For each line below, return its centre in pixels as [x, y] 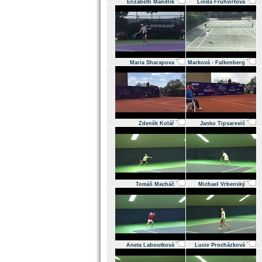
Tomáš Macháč [155, 184]
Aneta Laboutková [150, 245]
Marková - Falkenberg [216, 63]
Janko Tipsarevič [223, 123]
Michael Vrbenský [222, 184]
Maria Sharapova [152, 63]
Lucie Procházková [220, 245]
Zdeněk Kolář [156, 123]
